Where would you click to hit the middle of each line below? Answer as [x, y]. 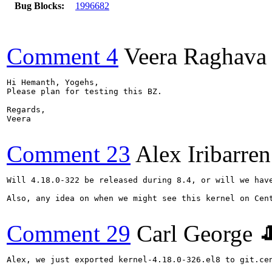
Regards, [26, 109]
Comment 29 [69, 233]
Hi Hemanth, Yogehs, [53, 82]
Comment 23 [69, 154]
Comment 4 [63, 56]
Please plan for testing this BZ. [84, 91]
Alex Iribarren [203, 154]
